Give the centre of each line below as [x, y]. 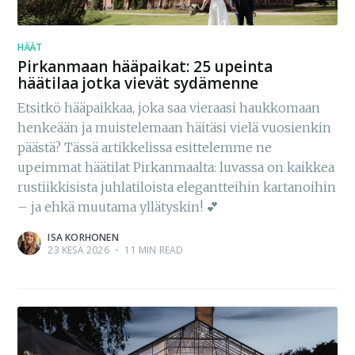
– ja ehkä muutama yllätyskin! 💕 [118, 207]
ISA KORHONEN [83, 238]
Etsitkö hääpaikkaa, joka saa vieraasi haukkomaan [169, 108]
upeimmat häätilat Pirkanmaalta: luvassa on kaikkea [176, 168]
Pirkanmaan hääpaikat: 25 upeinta [145, 67]
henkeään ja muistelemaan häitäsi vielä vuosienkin [175, 128]
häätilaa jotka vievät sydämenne [138, 84]
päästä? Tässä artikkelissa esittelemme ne [145, 148]
